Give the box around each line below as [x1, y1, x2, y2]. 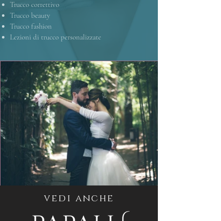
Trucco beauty [10, 11, 50, 20]
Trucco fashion [10, 22, 52, 31]
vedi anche [43, 192, 114, 205]
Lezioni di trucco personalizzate [10, 33, 101, 42]
